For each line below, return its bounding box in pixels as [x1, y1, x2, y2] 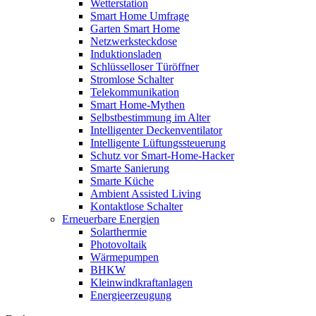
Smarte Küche [90, 175, 154, 187]
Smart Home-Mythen [90, 99, 185, 111]
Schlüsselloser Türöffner [90, 61, 199, 73]
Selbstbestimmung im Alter [90, 111, 210, 123]
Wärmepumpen [90, 251, 159, 263]
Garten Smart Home [90, 23, 180, 35]
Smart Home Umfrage [90, 10, 189, 22]
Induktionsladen [90, 48, 162, 60]
